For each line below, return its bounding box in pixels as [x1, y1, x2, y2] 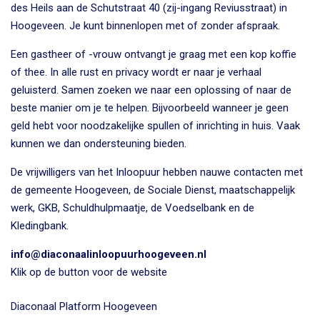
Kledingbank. [11, 219, 69, 232]
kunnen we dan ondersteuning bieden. [11, 136, 186, 150]
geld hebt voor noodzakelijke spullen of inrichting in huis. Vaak [11, 119, 300, 132]
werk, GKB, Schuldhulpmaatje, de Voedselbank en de [11, 201, 254, 214]
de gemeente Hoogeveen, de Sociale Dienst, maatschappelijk [11, 183, 295, 196]
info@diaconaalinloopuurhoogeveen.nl [11, 247, 206, 261]
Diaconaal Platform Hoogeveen [11, 299, 157, 313]
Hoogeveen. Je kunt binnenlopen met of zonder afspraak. [11, 19, 280, 32]
